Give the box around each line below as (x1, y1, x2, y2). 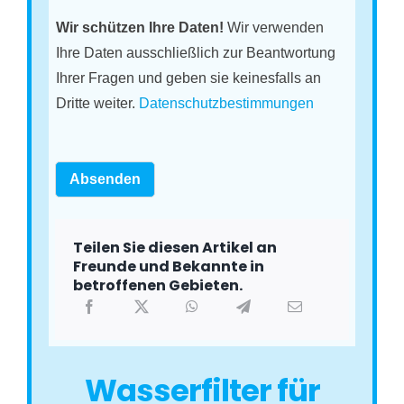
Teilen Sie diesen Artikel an (73, 237, 278, 259)
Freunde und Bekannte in (73, 256, 265, 278)
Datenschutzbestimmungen (139, 96, 315, 112)
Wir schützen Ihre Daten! (56, 20, 225, 36)
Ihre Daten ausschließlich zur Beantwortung (56, 45, 336, 61)
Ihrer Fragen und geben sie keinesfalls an (56, 70, 322, 87)
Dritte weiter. (56, 96, 140, 112)
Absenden (69, 171, 142, 188)
